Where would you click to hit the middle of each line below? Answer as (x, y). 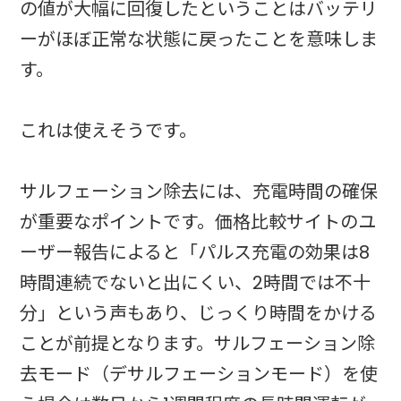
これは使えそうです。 (109, 131)
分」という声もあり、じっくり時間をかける (199, 314)
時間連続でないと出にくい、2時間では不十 (196, 283)
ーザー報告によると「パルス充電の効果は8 (195, 253)
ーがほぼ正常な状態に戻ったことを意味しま (199, 40)
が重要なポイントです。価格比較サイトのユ (198, 222)
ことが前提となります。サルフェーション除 (198, 344)
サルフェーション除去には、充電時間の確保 (199, 192)
